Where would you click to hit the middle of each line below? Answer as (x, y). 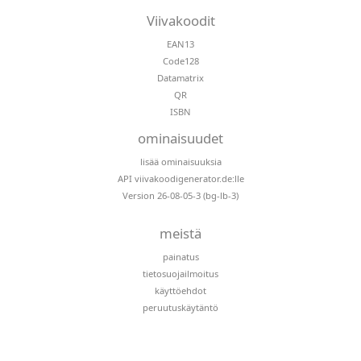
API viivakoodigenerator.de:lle (180, 178)
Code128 (180, 60)
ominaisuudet (180, 138)
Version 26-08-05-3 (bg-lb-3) (180, 195)
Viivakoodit (180, 20)
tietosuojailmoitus (180, 273)
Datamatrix (180, 77)
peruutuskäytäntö (180, 307)
